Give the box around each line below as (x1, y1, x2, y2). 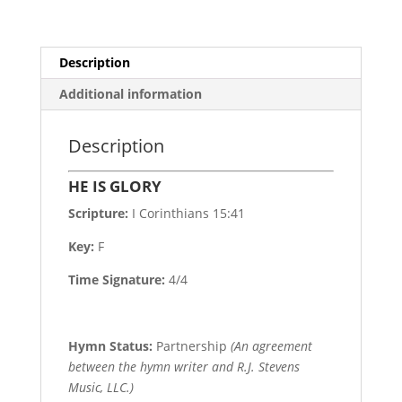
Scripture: (67, 204, 128, 222)
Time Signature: (67, 270, 169, 288)
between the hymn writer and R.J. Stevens (67, 357, 300, 375)
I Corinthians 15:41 (127, 204, 245, 222)
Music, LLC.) (67, 378, 134, 396)
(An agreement (230, 336, 312, 354)
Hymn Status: (67, 336, 153, 354)
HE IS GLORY (67, 175, 162, 197)
